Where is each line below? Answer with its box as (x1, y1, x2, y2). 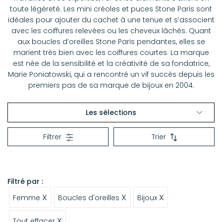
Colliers (8, 156, 34, 166)
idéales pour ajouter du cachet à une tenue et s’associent (7, 15, 215, 25)
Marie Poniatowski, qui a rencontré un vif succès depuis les (7, 69, 215, 79)
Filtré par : (7, 176, 43, 186)
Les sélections (86, 108, 136, 117)
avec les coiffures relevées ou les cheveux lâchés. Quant (11, 26, 211, 36)
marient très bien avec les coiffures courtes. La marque (13, 48, 209, 57)
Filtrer (43, 132, 61, 142)
